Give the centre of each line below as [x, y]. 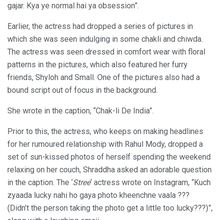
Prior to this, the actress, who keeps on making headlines [105, 131]
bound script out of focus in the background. [82, 90]
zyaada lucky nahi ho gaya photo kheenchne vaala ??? [98, 195]
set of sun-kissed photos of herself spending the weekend [109, 157]
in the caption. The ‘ [40, 182]
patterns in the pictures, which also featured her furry [97, 64]
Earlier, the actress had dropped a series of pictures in [100, 26]
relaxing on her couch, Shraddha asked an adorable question [110, 169]
